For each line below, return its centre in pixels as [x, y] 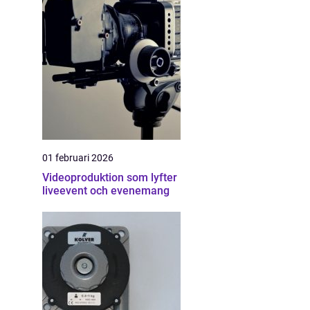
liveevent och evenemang [106, 191]
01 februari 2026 [78, 158]
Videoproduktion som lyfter [110, 177]
